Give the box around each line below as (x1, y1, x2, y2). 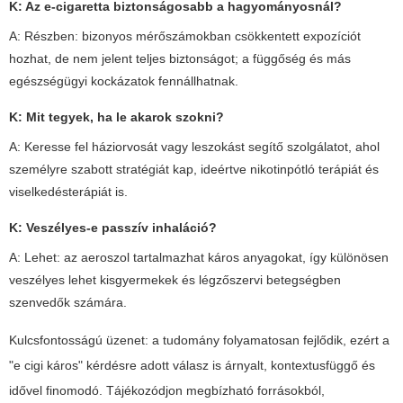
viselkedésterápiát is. (9, 184, 128, 200)
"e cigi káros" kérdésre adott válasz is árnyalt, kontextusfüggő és (9, 358, 375, 373)
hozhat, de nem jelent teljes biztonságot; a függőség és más (9, 51, 351, 67)
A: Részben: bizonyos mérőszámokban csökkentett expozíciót (9, 29, 361, 44)
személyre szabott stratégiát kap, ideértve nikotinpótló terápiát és (9, 162, 379, 177)
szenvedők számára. (9, 295, 127, 310)
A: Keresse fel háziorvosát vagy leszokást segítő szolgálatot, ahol (9, 139, 380, 155)
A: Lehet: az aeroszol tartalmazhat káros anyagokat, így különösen (9, 250, 389, 265)
